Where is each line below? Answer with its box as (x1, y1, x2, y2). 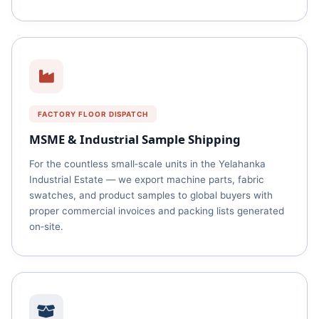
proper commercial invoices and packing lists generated (29, 205, 284, 216)
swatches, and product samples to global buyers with (29, 189, 273, 201)
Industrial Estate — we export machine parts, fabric (29, 174, 264, 185)
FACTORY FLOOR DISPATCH (38, 110, 148, 118)
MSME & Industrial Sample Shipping (29, 131, 241, 147)
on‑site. (29, 221, 63, 232)
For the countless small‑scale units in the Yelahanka (29, 158, 266, 169)
